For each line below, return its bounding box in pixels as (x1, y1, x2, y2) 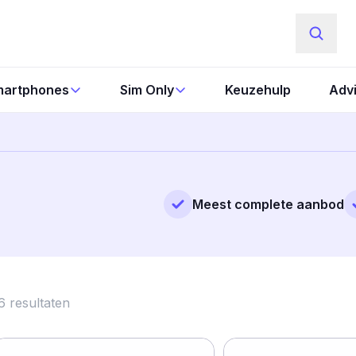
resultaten (10, 295, 70, 311)
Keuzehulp (224, 82, 291, 98)
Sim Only (119, 82, 174, 98)
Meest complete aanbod (192, 196, 344, 212)
